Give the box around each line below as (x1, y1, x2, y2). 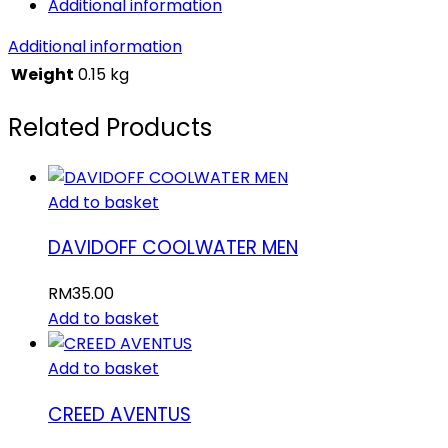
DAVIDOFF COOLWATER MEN (48, 234, 298, 262)
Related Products (8, 110, 212, 144)
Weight (11, 62, 74, 86)
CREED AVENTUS (48, 400, 191, 428)
